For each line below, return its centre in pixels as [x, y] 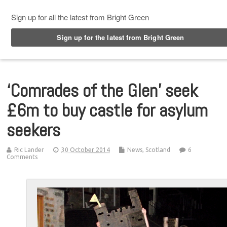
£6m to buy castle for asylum [107, 110]
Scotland [158, 149]
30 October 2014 [86, 149]
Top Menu [45, 10]
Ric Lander [29, 149]
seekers [34, 130]
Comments [22, 157]
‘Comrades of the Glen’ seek [102, 90]
